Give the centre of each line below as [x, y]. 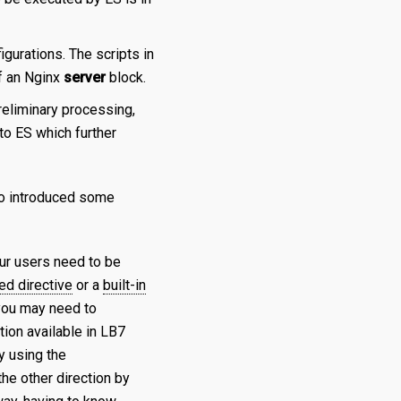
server [85, 77]
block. [126, 77]
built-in [124, 285]
